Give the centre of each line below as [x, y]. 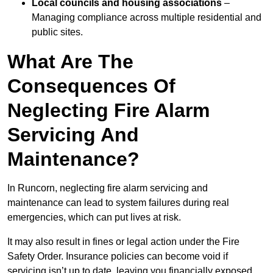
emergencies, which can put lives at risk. [94, 218]
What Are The [70, 62]
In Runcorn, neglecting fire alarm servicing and [108, 188]
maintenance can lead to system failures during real [118, 203]
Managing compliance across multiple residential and [147, 18]
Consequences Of [91, 86]
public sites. [57, 32]
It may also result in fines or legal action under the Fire [123, 242]
